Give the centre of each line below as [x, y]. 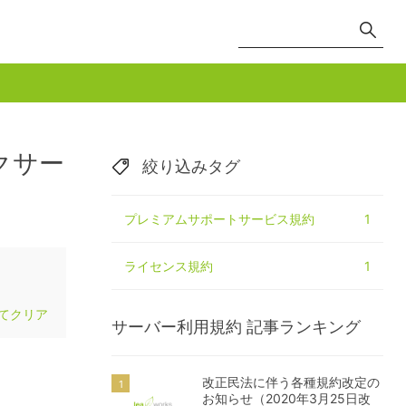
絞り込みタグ [191, 166]
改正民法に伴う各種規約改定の [291, 382]
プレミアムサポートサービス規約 [219, 219]
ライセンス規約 [169, 266]
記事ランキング [303, 327]
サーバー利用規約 [177, 327]
